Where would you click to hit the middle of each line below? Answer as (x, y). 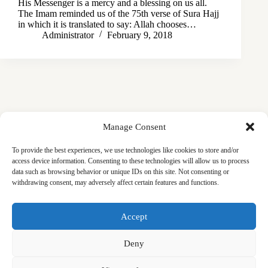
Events (207, 211)
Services (40, 221)
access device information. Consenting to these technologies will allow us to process (131, 161)
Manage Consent (134, 127)
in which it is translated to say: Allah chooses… (107, 24)
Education (160, 211)
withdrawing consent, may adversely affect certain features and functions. (115, 182)
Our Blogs (44, 232)
